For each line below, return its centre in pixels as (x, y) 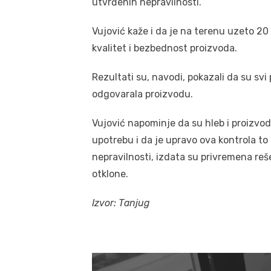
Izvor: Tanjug (121, 203)
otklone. (110, 174)
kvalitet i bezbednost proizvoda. (165, 48)
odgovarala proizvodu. (142, 94)
